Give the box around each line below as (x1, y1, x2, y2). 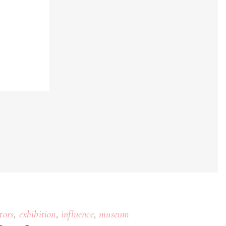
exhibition (19, 208, 56, 220)
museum (99, 208, 130, 220)
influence (61, 208, 94, 220)
